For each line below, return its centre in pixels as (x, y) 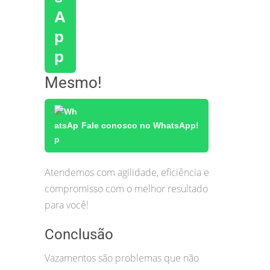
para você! (67, 205)
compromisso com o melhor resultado (126, 188)
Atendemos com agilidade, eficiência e (127, 172)
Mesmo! (73, 82)
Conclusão (79, 234)
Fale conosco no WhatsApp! (140, 125)
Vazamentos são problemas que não (122, 258)
